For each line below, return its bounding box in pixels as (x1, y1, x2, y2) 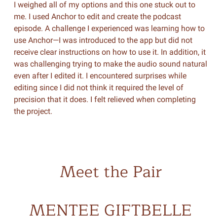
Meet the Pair (59, 159, 162, 185)
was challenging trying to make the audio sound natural (13, 59, 207, 69)
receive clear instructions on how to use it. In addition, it (13, 47, 206, 57)
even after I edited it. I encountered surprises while (13, 71, 186, 80)
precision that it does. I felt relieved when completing (13, 95, 196, 104)
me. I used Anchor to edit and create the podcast (13, 12, 181, 21)
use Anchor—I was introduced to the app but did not (13, 36, 192, 45)
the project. (13, 107, 52, 116)
